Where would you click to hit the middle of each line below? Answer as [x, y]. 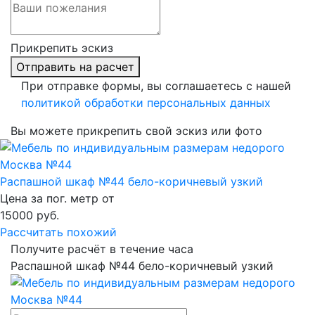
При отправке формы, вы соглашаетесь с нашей [156, 86]
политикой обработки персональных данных [146, 103]
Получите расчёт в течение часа [102, 249]
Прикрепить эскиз [62, 48]
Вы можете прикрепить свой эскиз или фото [136, 131]
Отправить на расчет [75, 67]
